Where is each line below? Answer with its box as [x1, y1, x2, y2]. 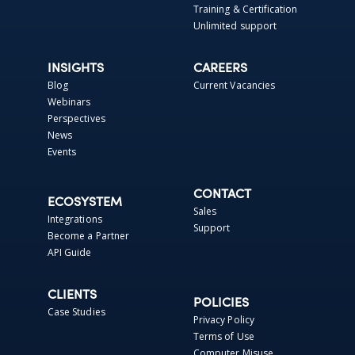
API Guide [48, 245, 92, 259]
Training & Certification [193, 2, 298, 16]
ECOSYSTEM [48, 196, 122, 209]
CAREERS [193, 62, 247, 75]
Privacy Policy [193, 312, 254, 326]
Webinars [48, 94, 91, 109]
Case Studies [48, 304, 105, 319]
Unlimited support [193, 18, 277, 32]
